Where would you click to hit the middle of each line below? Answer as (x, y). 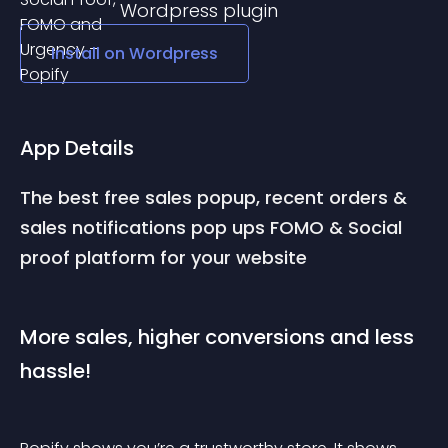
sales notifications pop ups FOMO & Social (213, 227)
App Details (77, 148)
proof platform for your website (163, 257)
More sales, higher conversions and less (219, 337)
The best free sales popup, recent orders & (216, 197)
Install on (90, 53)
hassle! (55, 371)
